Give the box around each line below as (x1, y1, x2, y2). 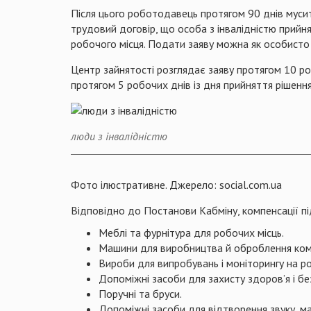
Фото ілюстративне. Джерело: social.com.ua (71, 177, 282, 192)
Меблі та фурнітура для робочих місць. (99, 225, 284, 239)
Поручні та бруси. (99, 286, 182, 301)
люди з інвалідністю (71, 128, 167, 143)
